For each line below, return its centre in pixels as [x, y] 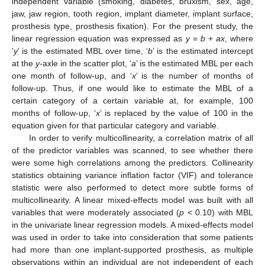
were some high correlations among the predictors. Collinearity [132, 162]
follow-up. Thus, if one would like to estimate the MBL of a [132, 88]
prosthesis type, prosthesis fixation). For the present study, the [132, 26]
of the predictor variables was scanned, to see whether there [132, 150]
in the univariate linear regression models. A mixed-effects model [132, 224]
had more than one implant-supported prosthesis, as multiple [132, 249]
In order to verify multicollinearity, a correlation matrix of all [141, 138]
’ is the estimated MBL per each [195, 63]
